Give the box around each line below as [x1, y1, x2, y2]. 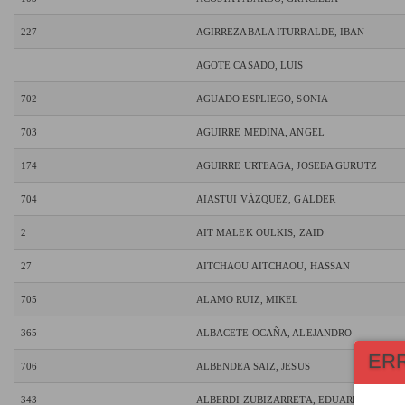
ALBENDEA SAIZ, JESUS [195, 361, 310, 372]
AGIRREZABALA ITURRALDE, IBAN [195, 26, 365, 38]
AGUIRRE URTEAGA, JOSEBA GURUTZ [195, 160, 377, 172]
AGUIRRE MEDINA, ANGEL [195, 127, 325, 138]
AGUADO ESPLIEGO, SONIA [195, 93, 328, 105]
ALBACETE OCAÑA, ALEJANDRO [195, 327, 353, 339]
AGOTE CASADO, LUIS [195, 60, 304, 71]
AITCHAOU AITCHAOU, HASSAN [195, 260, 351, 272]
